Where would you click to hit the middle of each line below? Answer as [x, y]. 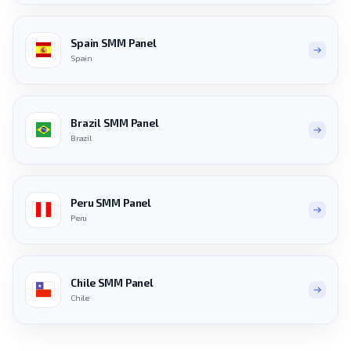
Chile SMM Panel [112, 283]
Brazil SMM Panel [115, 123]
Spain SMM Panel [114, 43]
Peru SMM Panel [111, 203]
